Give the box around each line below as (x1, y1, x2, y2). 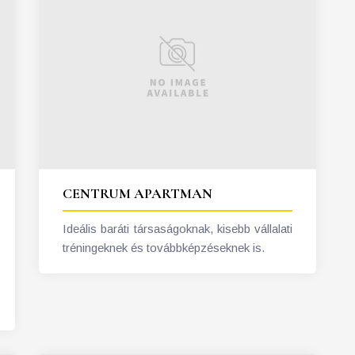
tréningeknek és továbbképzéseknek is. (63, 240, 265, 254)
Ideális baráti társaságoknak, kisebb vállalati (63, 221, 292, 235)
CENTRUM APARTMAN (63, 184, 212, 202)
